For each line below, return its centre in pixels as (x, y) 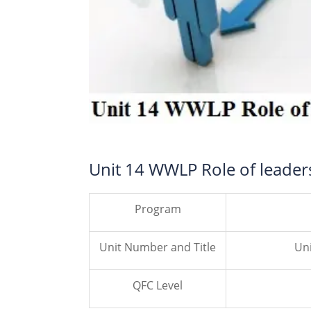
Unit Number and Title (158, 247)
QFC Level (158, 286)
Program (158, 209)
